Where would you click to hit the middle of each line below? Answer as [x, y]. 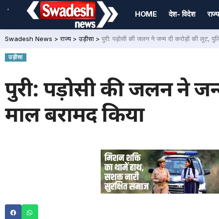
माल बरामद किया [75, 117]
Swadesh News [29, 39]
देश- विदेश [182, 14]
